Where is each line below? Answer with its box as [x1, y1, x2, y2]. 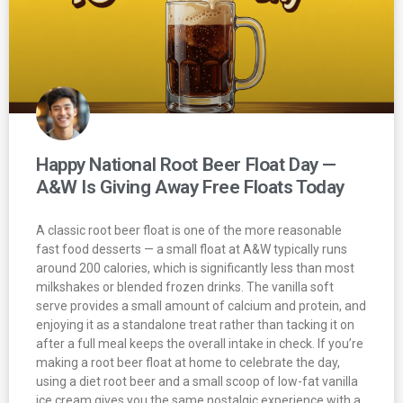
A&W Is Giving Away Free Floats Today [36, 175, 345, 198]
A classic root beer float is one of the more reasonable [36, 222, 342, 237]
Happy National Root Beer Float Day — [36, 153, 336, 175]
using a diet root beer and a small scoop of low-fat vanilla [36, 373, 358, 389]
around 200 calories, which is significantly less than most [36, 260, 354, 275]
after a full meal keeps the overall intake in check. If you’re [36, 336, 363, 351]
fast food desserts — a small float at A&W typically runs [36, 241, 347, 256]
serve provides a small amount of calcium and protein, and [36, 298, 366, 313]
